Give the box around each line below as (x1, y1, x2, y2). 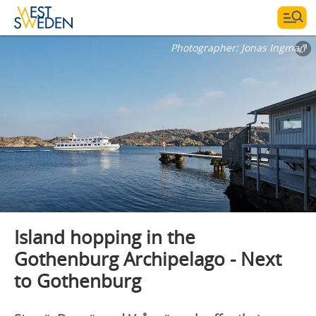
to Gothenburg (14, 267, 141, 293)
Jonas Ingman (241, 41, 305, 54)
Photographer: (171, 41, 241, 54)
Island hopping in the (14, 224, 195, 250)
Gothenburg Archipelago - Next (14, 245, 281, 272)
